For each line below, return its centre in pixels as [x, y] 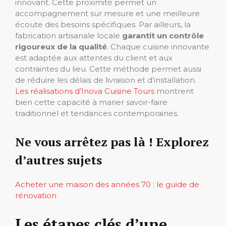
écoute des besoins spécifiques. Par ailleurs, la [103, 24]
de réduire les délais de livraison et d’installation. [106, 80]
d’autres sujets [59, 160]
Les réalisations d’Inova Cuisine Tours [85, 91]
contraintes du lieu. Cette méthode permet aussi [108, 69]
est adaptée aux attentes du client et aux [94, 58]
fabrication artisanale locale [69, 35]
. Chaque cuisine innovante [158, 46]
